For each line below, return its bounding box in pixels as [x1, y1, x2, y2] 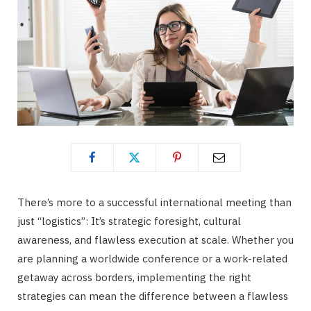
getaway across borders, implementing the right [17, 270, 251, 284]
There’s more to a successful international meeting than [17, 195, 292, 209]
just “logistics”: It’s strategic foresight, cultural [17, 214, 241, 228]
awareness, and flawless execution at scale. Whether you [17, 233, 294, 246]
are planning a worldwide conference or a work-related [17, 251, 287, 265]
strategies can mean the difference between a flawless [17, 289, 288, 303]
